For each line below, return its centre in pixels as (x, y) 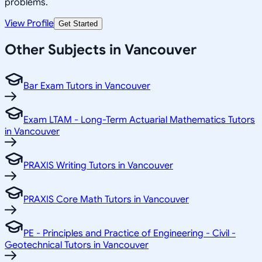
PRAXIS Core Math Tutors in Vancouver (106, 200)
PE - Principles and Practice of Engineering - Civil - (130, 234)
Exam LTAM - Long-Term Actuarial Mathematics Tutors (139, 120)
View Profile (29, 23)
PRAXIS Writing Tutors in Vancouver (98, 166)
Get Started (78, 23)
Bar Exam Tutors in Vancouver (87, 86)
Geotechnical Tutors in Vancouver (77, 245)
